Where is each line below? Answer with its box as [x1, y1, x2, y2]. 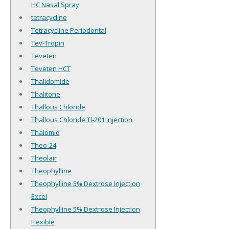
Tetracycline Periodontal [31, 26, 106, 35]
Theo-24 [31, 141, 56, 150]
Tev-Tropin [31, 38, 64, 48]
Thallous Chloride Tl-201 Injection [31, 115, 132, 125]
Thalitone [31, 89, 60, 99]
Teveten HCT [31, 64, 71, 74]
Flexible [31, 217, 55, 227]
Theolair [31, 153, 57, 163]
